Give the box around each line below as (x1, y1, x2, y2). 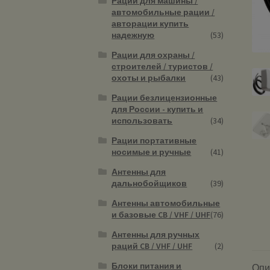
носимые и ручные (111, 146, 192, 157)
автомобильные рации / (111, 6, 215, 17)
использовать (111, 115, 173, 126)
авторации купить (111, 17, 189, 29)
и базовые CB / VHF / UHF (111, 209, 211, 220)
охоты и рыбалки (111, 72, 186, 83)
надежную (111, 29, 155, 40)
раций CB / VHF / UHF (111, 240, 193, 251)
